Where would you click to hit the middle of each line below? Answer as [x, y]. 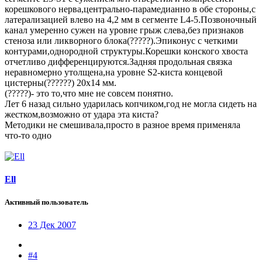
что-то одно [28, 135]
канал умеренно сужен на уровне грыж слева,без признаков [124, 30]
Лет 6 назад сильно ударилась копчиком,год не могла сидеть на [131, 104]
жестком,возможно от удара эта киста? [82, 114]
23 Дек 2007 [52, 225]
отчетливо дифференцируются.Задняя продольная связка [118, 61]
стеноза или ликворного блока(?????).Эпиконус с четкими [121, 40]
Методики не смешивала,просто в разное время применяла [123, 125]
